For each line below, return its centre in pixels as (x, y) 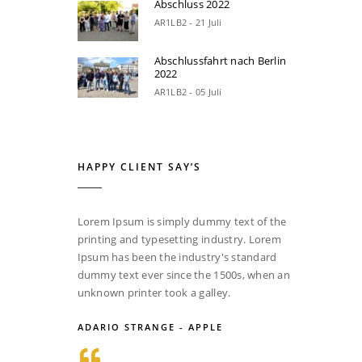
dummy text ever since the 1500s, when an (183, 274)
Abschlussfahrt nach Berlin (220, 61)
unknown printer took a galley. (154, 292)
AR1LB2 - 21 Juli (188, 23)
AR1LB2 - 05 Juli (188, 92)
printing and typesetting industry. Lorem (179, 239)
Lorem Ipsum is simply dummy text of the (182, 221)
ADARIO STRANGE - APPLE (150, 326)
